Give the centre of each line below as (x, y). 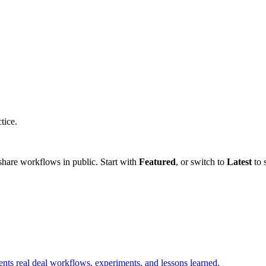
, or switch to (201, 161)
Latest (239, 161)
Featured (157, 161)
